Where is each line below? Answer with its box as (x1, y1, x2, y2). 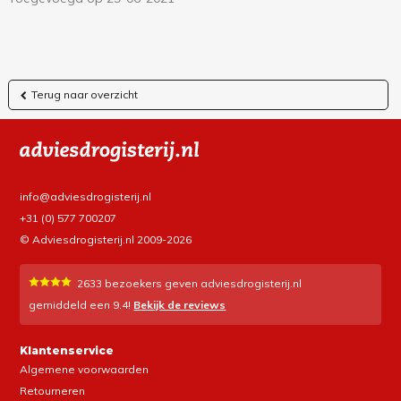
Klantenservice (20, 344, 115, 358)
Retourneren (20, 384, 86, 398)
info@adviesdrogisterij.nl (20, 190, 152, 204)
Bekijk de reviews (133, 298, 226, 312)
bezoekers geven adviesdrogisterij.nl (102, 277, 303, 291)
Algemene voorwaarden (20, 363, 149, 377)
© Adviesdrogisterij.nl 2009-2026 (20, 233, 192, 247)
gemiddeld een (29, 298, 114, 312)
